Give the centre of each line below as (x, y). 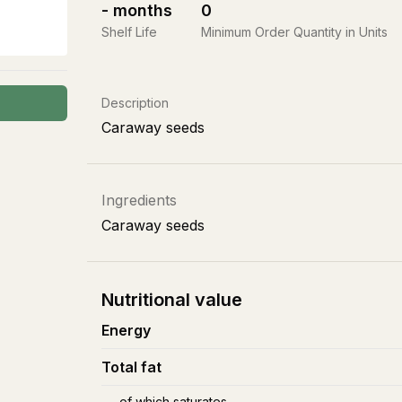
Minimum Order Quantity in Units (294, 32)
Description (135, 103)
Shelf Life (129, 32)
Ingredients (139, 200)
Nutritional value (172, 300)
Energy (126, 330)
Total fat (131, 367)
